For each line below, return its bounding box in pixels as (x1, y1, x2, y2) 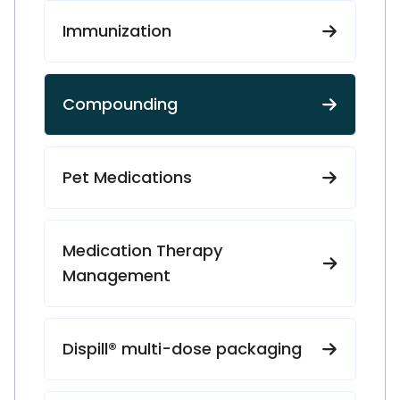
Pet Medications (62, 166, 192, 188)
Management (62, 264, 171, 287)
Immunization (62, 20, 171, 42)
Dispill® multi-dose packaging (62, 337, 302, 360)
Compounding (62, 93, 178, 115)
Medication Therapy (62, 239, 222, 262)
